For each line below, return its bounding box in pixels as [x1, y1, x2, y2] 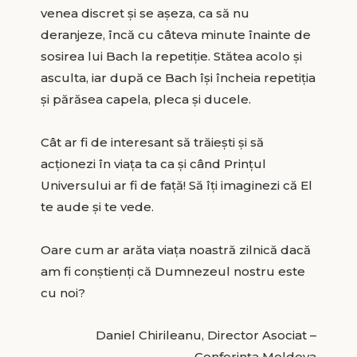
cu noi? [40, 284, 85, 300]
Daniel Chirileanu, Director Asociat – [96, 327, 317, 343]
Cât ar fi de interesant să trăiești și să [40, 134, 264, 150]
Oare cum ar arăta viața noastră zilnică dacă [40, 241, 311, 257]
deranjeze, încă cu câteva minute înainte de [40, 26, 311, 42]
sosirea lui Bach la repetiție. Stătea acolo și [40, 48, 302, 64]
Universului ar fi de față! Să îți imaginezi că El [40, 177, 312, 193]
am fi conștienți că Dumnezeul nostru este [40, 263, 305, 279]
